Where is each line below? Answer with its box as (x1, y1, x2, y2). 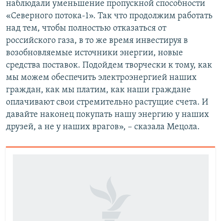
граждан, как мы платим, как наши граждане (6, 85, 191, 95)
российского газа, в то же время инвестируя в (6, 36, 188, 46)
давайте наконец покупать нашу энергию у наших (6, 110, 209, 120)
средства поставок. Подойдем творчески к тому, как (6, 61, 212, 71)
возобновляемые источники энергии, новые (6, 48, 183, 58)
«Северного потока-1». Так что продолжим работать (6, 11, 213, 21)
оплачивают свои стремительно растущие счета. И (6, 98, 208, 108)
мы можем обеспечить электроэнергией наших (6, 73, 197, 83)
